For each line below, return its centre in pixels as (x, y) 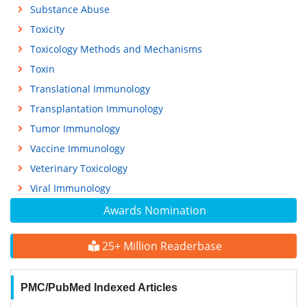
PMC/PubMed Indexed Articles (99, 287)
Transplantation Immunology (96, 109)
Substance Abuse (70, 9)
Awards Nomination (155, 210)
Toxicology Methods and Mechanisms (116, 49)
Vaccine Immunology (77, 148)
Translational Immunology (90, 89)
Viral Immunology (70, 188)
